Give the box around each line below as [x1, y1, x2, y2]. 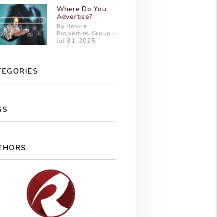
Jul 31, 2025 [57, 36, 96, 45]
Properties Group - [57, 29, 116, 37]
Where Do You [57, 4, 107, 14]
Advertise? [57, 12, 93, 21]
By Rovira [57, 21, 87, 30]
